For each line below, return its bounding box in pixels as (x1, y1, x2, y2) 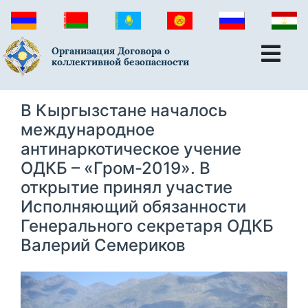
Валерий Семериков (21, 234, 186, 255)
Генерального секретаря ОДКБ (21, 215, 274, 236)
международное (21, 119, 155, 140)
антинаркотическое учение (21, 138, 241, 159)
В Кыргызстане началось (21, 100, 228, 120)
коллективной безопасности (52, 56, 190, 69)
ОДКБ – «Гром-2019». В (21, 157, 210, 178)
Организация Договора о (52, 45, 170, 58)
